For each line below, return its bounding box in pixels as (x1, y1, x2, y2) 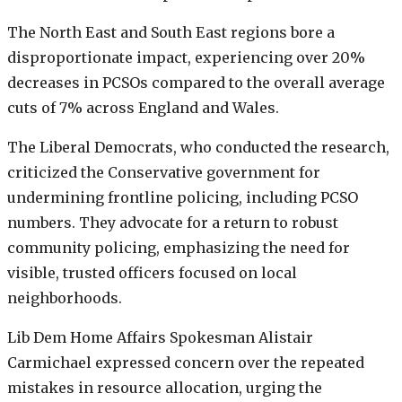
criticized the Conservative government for (7, 163, 320, 182)
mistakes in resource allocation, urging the (7, 379, 322, 398)
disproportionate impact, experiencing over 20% (7, 48, 365, 67)
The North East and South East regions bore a (7, 23, 335, 42)
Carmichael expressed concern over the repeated (7, 354, 364, 372)
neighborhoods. (7, 289, 122, 308)
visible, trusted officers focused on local (7, 264, 297, 283)
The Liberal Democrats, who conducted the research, (7, 138, 389, 157)
